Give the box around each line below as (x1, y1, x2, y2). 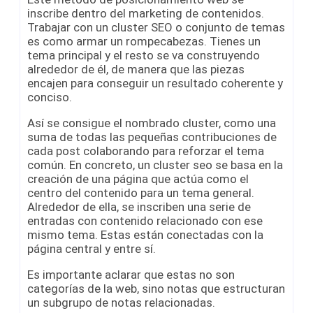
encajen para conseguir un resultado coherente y (27, 75, 283, 90)
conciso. (27, 89, 72, 104)
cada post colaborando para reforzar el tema (27, 143, 264, 158)
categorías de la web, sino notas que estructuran (27, 281, 285, 296)
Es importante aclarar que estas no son (27, 267, 235, 282)
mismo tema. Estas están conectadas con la (27, 227, 263, 242)
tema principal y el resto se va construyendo (27, 48, 260, 62)
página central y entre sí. (27, 241, 156, 256)
